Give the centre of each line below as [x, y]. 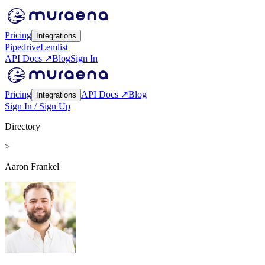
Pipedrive [22, 47]
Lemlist [54, 47]
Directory [22, 126]
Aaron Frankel [32, 167]
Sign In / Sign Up [38, 106]
